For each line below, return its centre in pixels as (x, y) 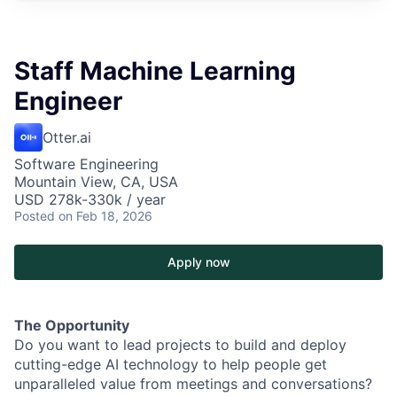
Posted (35, 215)
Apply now (198, 261)
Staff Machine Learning (155, 70)
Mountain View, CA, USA (96, 181)
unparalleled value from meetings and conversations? (193, 383)
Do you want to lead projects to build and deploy (180, 344)
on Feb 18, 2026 (105, 215)
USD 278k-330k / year (90, 199)
